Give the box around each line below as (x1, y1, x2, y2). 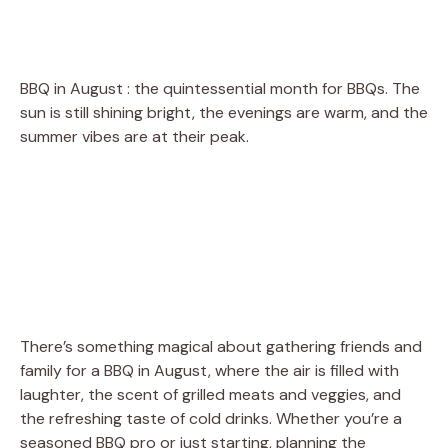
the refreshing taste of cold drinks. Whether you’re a (20, 407, 402, 429)
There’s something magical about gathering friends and (20, 335, 422, 357)
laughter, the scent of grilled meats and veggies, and (20, 383, 401, 405)
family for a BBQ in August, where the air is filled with (20, 359, 399, 381)
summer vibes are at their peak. (20, 125, 249, 147)
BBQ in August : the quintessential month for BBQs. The (20, 77, 420, 99)
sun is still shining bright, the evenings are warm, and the (20, 101, 428, 123)
